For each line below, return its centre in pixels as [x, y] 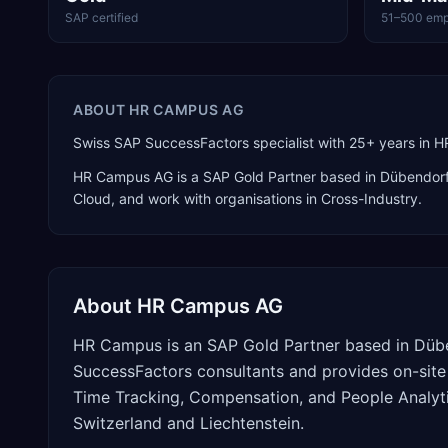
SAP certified [101, 17]
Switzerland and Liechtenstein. [188, 423]
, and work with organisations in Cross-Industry [264, 198]
